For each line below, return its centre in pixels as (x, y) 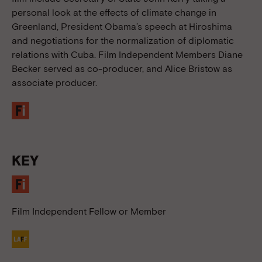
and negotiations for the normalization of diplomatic (123, 40)
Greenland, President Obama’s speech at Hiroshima (122, 26)
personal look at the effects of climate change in (114, 12)
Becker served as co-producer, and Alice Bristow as (122, 68)
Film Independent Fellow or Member (89, 211)
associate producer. (54, 82)
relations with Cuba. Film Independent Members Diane (127, 54)
